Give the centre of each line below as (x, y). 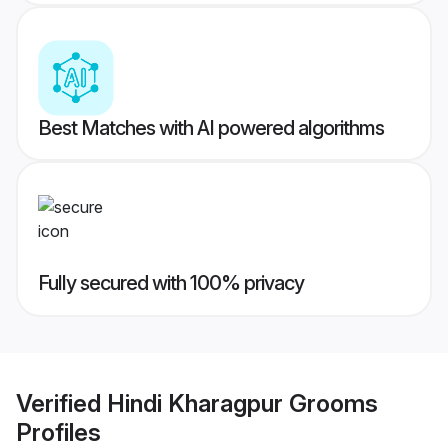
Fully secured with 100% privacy (171, 283)
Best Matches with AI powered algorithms (211, 128)
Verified (61, 403)
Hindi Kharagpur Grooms (242, 403)
